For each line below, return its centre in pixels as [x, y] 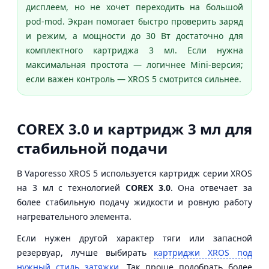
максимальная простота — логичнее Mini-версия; [134, 64]
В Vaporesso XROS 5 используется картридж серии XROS [134, 173]
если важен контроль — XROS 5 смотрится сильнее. [134, 79]
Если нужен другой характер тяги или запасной [134, 238]
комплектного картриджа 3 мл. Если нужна [134, 50]
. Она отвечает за [211, 187]
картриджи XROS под [203, 252]
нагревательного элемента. [74, 216]
